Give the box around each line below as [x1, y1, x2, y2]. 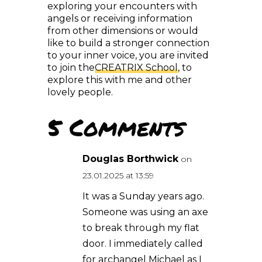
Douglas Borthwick [94, 175, 190, 187]
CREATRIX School [94, 43, 178, 54]
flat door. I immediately [94, 240, 182, 249]
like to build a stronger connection [47, 19, 209, 30]
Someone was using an [94, 220, 182, 229]
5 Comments [58, 133, 196, 166]
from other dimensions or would [47, 6, 198, 18]
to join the [47, 43, 95, 54]
